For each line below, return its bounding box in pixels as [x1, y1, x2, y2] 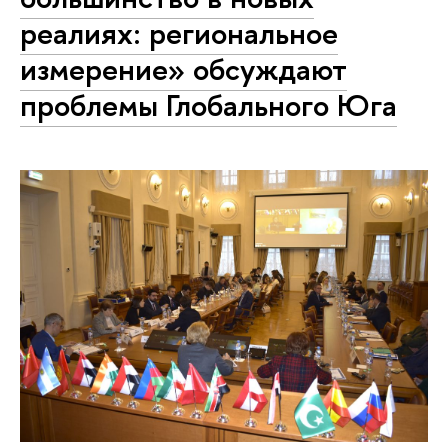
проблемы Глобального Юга [20, 84, 397, 127]
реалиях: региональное [20, 12, 338, 55]
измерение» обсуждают [20, 48, 347, 91]
